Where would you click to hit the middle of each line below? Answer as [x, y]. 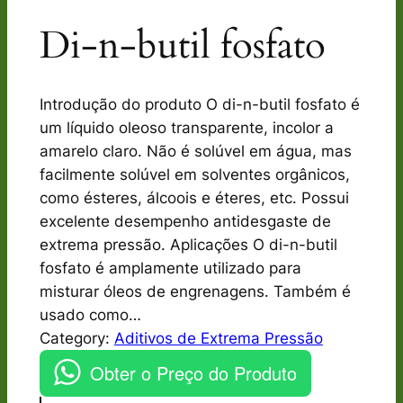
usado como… [90, 314]
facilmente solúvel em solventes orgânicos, [194, 174]
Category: [76, 338]
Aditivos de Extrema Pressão [218, 338]
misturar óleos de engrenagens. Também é [195, 291]
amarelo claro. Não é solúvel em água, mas [195, 151]
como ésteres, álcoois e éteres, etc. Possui [194, 197]
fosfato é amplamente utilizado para [170, 268]
